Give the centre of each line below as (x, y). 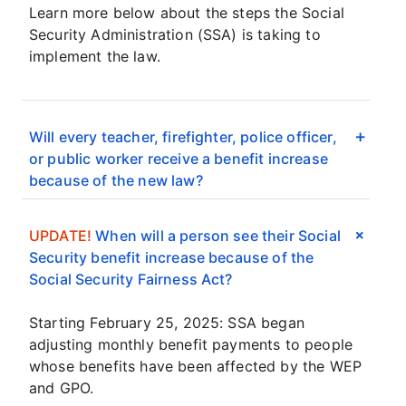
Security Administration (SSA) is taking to (175, 34)
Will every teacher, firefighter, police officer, (183, 137)
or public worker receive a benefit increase (179, 159)
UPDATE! (61, 236)
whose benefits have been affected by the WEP (196, 366)
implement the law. (95, 56)
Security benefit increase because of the (172, 257)
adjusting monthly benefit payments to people (191, 344)
